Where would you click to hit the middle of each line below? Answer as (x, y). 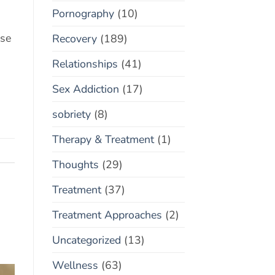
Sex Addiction (85, 89)
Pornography (83, 13)
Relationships (85, 64)
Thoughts (75, 164)
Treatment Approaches (107, 215)
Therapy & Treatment (103, 139)
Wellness (75, 265)
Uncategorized (86, 240)
